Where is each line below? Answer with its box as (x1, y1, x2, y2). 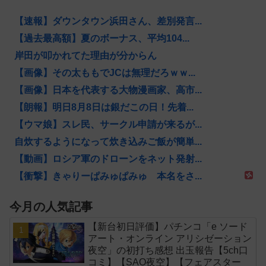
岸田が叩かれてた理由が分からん (14, 50, 157, 61)
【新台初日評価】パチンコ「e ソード (88, 221, 248, 232)
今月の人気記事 (9, 200, 93, 214)
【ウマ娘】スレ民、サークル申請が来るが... (14, 119, 202, 129)
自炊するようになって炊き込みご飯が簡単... (14, 136, 202, 147)
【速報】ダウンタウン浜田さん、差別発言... (14, 15, 202, 26)
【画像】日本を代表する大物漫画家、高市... (14, 84, 202, 95)
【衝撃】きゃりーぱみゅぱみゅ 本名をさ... (14, 170, 202, 181)
